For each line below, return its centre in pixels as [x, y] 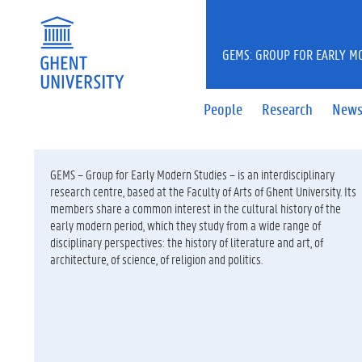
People [223, 109]
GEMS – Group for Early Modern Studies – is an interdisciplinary [192, 174]
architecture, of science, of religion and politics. [156, 259]
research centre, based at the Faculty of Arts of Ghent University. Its [203, 191]
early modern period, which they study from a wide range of [185, 225]
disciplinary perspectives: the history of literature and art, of [187, 242]
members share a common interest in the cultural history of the [196, 208]
